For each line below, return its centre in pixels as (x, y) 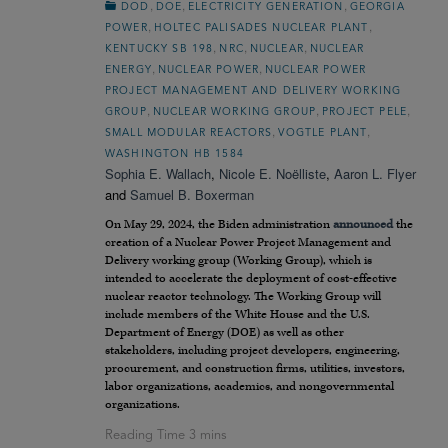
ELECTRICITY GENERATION (266, 8)
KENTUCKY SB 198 (159, 50)
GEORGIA (377, 8)
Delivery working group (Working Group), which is (238, 261)
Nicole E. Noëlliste (272, 174)
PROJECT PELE (365, 113)
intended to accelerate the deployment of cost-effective (251, 279)
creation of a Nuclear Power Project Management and (248, 243)
